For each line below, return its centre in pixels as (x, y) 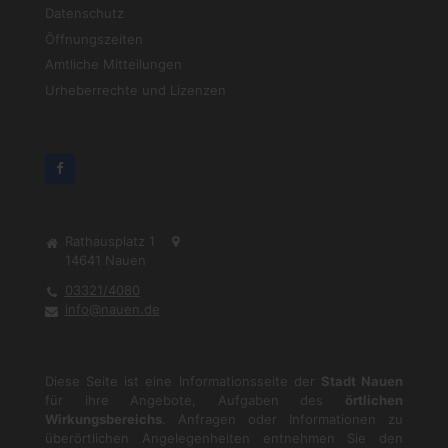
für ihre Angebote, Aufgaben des (195, 399)
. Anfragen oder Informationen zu (282, 418)
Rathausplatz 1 (109, 241)
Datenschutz (84, 13)
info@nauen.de (112, 308)
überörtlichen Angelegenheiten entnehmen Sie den (224, 437)
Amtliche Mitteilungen (113, 64)
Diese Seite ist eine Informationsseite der (183, 380)
